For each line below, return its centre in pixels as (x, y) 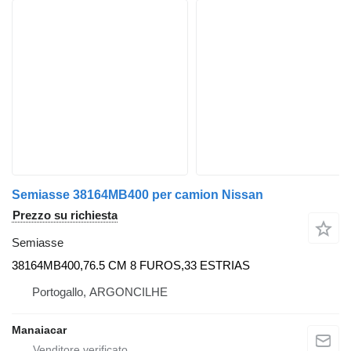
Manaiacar (39, 330)
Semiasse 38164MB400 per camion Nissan (138, 195)
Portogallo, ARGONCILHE (100, 292)
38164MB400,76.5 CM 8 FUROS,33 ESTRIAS (131, 265)
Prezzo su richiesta (65, 215)
